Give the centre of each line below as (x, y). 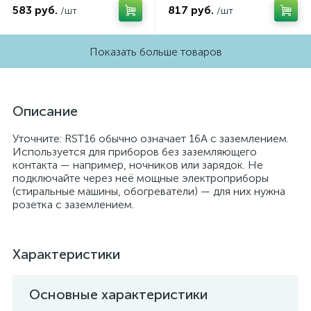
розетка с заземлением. (73, 204)
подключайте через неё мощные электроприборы (141, 178)
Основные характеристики (118, 294)
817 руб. (191, 10)
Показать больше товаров (155, 51)
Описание (45, 111)
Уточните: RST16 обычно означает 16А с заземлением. (151, 138)
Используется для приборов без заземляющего (135, 152)
